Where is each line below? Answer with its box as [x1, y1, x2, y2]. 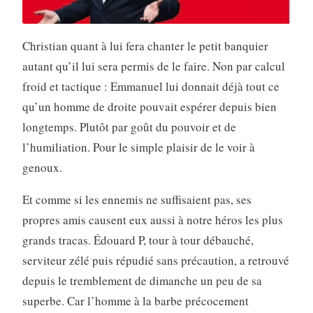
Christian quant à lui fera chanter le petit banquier [22, 38, 268, 54]
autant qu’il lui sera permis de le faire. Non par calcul [22, 58, 285, 74]
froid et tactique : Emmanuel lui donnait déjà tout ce [22, 78, 279, 94]
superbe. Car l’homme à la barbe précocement [22, 293, 249, 309]
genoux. [22, 159, 62, 175]
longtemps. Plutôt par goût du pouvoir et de [22, 119, 236, 135]
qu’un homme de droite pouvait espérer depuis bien [22, 99, 277, 115]
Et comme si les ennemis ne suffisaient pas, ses [22, 191, 252, 208]
